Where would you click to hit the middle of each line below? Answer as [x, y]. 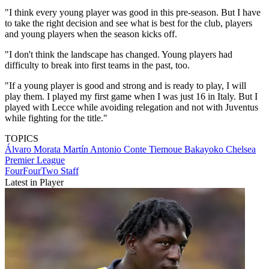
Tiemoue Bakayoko [187, 150]
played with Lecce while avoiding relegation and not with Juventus [131, 107]
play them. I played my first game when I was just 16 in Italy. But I [131, 97]
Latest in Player [34, 183]
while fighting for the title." [56, 118]
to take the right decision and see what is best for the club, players [128, 23]
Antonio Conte [119, 150]
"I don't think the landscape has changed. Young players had [119, 55]
